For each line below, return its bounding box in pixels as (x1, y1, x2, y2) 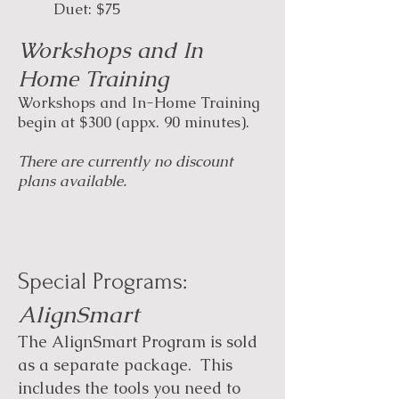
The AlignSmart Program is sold (18, 331, 257, 352)
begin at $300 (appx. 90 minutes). (18, 112, 249, 132)
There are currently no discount (18, 151, 233, 171)
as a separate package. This (18, 354, 232, 375)
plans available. (18, 171, 126, 191)
